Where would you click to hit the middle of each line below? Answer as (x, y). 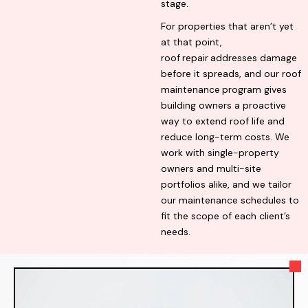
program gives (254, 90)
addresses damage (254, 58)
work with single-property (220, 153)
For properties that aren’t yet (227, 26)
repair (195, 58)
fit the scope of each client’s (225, 216)
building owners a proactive (223, 106)
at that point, (191, 42)
